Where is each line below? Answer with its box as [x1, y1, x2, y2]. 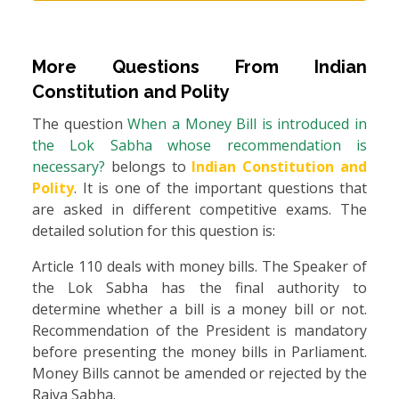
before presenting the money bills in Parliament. [32, 342, 367, 362]
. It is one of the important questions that [74, 178, 367, 199]
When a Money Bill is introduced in [127, 114, 367, 134]
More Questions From [32, 56, 314, 78]
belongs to [110, 157, 192, 177]
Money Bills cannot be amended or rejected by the [32, 363, 367, 384]
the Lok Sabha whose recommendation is [32, 135, 367, 156]
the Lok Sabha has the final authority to [32, 278, 367, 298]
